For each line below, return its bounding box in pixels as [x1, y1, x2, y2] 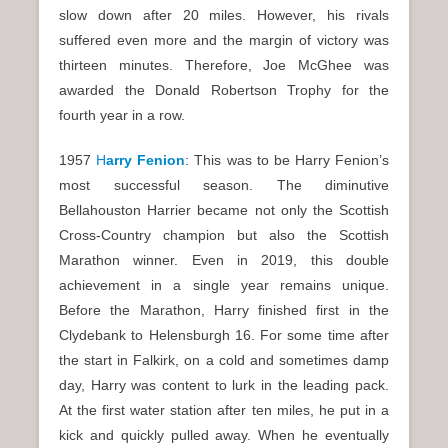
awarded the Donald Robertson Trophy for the [59, 82, 389, 99]
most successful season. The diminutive [59, 177, 389, 194]
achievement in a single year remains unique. [59, 277, 389, 294]
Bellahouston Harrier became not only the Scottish [59, 202, 389, 219]
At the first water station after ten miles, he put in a [59, 402, 389, 419]
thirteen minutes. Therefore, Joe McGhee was [59, 57, 389, 74]
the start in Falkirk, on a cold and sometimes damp [59, 352, 389, 369]
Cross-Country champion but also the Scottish [59, 227, 389, 244]
